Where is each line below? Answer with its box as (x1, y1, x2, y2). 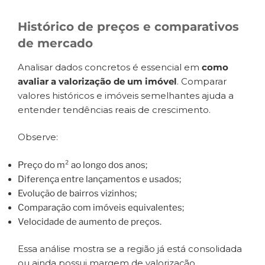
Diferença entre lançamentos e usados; (18, 173, 181, 185)
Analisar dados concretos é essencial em (18, 61, 199, 73)
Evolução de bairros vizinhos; (18, 188, 137, 199)
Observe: (18, 131, 58, 143)
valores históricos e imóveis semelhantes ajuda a (18, 89, 234, 101)
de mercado (18, 35, 93, 50)
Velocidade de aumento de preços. (18, 216, 161, 227)
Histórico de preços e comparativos (18, 19, 239, 34)
